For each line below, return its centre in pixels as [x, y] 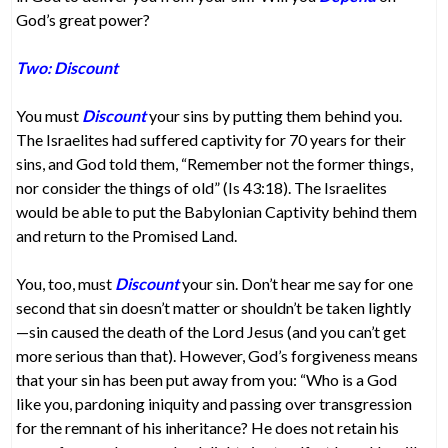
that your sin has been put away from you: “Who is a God [207, 379]
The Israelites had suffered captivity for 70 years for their [211, 139]
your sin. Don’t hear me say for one [296, 283]
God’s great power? [83, 19]
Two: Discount [67, 67]
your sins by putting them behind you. [274, 115]
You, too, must [66, 283]
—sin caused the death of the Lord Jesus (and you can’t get [211, 331]
